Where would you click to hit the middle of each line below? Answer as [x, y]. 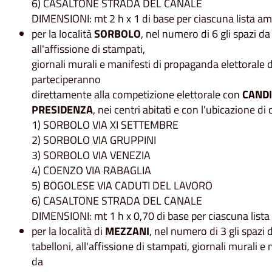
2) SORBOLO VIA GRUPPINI [94, 140]
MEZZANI [126, 231]
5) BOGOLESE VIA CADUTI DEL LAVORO [122, 186]
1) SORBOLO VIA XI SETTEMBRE [105, 125]
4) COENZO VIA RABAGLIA [91, 171]
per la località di [67, 231]
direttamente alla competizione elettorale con [137, 95]
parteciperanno [66, 80]
